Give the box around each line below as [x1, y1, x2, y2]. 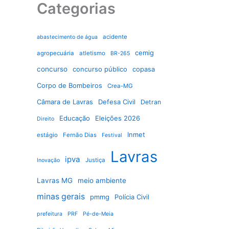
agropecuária [37, 49, 74, 57]
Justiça [85, 156, 105, 164]
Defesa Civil [98, 97, 135, 106]
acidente [103, 33, 127, 40]
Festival [102, 131, 122, 139]
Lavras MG [37, 176, 73, 185]
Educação [59, 113, 90, 122]
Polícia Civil [114, 192, 149, 201]
